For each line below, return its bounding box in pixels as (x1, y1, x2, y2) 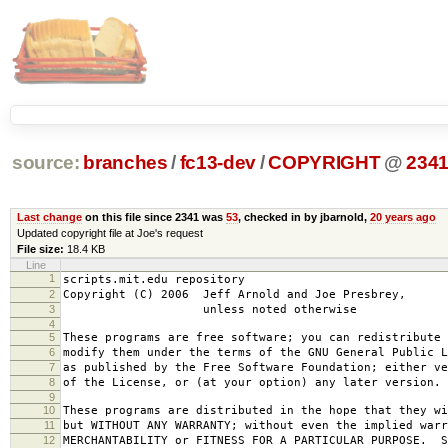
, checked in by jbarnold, (237, 210, 370, 223)
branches (83, 152, 168, 174)
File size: (16, 242, 64, 255)
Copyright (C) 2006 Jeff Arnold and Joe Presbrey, (63, 287, 406, 301)
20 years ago (369, 210, 436, 223)
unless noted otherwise (63, 302, 357, 316)
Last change (16, 210, 82, 223)
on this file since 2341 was (81, 210, 226, 223)
